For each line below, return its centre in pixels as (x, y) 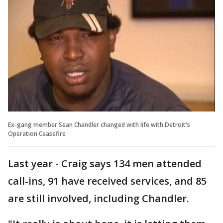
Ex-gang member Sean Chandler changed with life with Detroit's (99, 124)
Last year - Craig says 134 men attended (105, 163)
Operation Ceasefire (37, 133)
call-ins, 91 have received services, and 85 (107, 181)
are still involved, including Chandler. (99, 198)
